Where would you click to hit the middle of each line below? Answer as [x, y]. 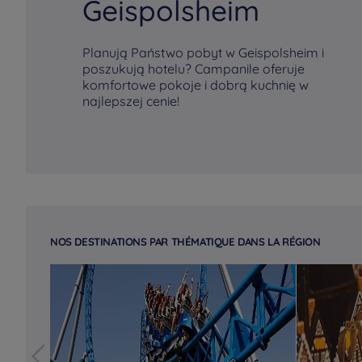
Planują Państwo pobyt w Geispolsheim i [203, 53]
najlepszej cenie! [131, 101]
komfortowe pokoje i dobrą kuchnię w [196, 85]
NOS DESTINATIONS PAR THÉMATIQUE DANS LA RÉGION [185, 242]
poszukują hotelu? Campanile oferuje [194, 69]
